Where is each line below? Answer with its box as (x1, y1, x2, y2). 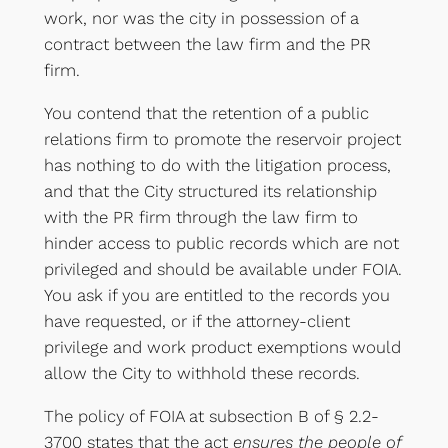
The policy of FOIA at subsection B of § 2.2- (43, 405, 379, 426)
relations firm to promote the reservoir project (43, 128, 401, 149)
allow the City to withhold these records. (43, 362, 360, 383)
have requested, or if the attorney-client (43, 310, 350, 331)
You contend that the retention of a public (43, 102, 369, 123)
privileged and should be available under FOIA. (43, 258, 402, 279)
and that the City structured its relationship (43, 180, 377, 201)
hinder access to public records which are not (43, 232, 399, 253)
